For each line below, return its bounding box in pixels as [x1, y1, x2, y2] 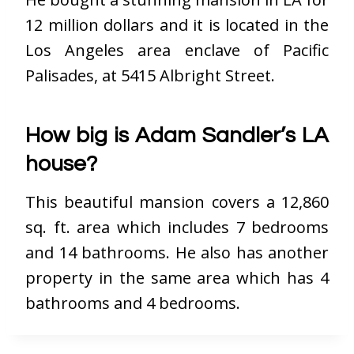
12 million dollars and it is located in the [25, 14, 329, 36]
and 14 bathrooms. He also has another [25, 242, 329, 264]
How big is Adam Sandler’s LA [25, 124, 329, 148]
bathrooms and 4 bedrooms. [25, 292, 240, 314]
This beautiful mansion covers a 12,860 [25, 191, 329, 213]
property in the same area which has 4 [25, 267, 329, 289]
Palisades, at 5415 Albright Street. [25, 65, 275, 87]
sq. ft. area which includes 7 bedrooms [25, 217, 329, 239]
